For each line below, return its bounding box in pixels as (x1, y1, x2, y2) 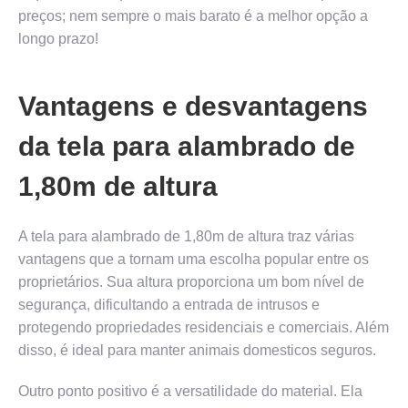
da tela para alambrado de (18, 130, 355, 161)
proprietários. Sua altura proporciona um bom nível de (18, 273, 364, 290)
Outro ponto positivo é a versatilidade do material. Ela (18, 382, 362, 399)
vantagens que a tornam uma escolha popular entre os (18, 250, 369, 267)
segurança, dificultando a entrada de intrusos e (18, 296, 320, 312)
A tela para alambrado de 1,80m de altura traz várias (18, 228, 354, 244)
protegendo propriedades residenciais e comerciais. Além (18, 319, 389, 335)
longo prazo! (18, 30, 98, 46)
